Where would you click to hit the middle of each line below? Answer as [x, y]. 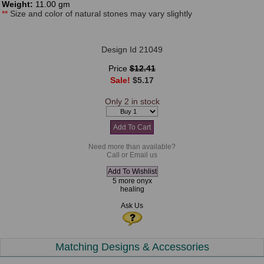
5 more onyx [132, 181]
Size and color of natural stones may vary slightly [101, 14]
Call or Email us [132, 155]
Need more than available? [132, 147]
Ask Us [132, 206]
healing [132, 189]
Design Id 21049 [132, 49]
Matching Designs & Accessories [132, 247]
